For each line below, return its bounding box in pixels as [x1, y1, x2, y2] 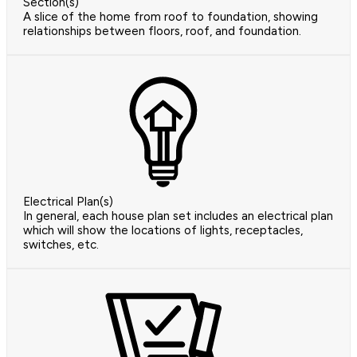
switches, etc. [23, 237, 99, 253]
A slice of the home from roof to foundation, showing [23, 10, 318, 25]
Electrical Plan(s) [23, 194, 113, 210]
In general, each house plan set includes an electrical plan [23, 209, 333, 224]
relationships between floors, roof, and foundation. [23, 24, 301, 39]
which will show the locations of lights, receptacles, [23, 223, 303, 238]
